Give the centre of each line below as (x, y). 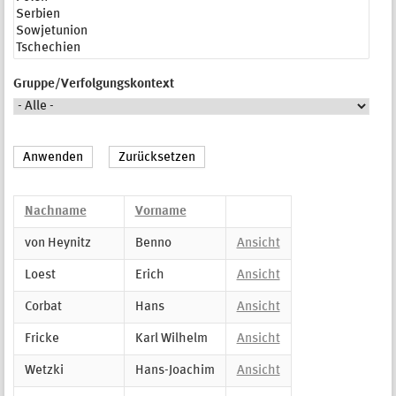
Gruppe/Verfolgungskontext (94, 85)
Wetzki (44, 370)
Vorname (160, 211)
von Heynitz (57, 243)
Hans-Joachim (175, 370)
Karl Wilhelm (171, 339)
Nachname (55, 211)
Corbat (43, 307)
